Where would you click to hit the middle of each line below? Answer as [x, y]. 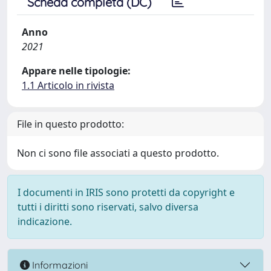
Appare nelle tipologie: [76, 71]
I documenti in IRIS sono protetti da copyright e [126, 192]
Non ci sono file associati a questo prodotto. [118, 153]
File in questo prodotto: [70, 124]
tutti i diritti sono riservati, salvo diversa [108, 207]
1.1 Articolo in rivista [68, 85]
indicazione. [45, 221]
